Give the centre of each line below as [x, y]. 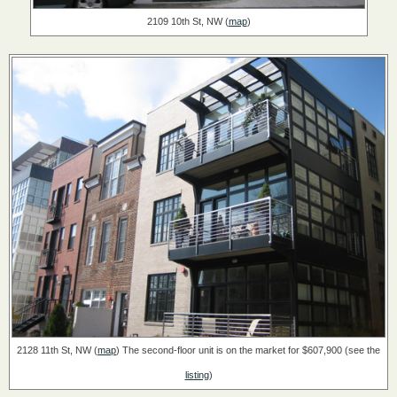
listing [197, 375]
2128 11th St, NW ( [57, 350]
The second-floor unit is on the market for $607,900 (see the [250, 350]
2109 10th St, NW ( [187, 22]
